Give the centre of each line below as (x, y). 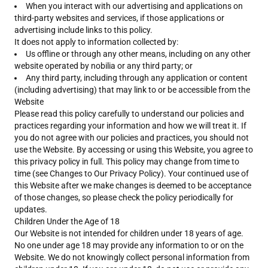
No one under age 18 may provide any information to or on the (129, 245)
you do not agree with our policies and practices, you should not (132, 138)
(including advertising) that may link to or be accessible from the (132, 90)
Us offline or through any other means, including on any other (138, 54)
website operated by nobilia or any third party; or (103, 66)
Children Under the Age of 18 (67, 221)
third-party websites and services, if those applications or (119, 18)
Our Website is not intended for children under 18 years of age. (129, 233)
